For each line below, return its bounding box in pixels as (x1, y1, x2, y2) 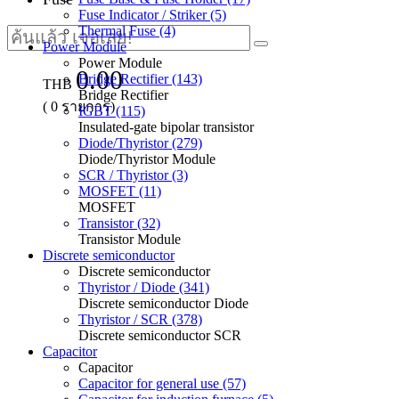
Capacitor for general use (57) (78, 376, 246, 391)
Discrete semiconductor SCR (78, 328, 241, 343)
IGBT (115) (78, 103, 145, 118)
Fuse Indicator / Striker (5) (78, 7, 226, 22)
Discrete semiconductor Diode (78, 296, 248, 311)
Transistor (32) (78, 216, 160, 231)
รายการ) (61, 99, 115, 114)
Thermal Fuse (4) (78, 23, 175, 38)
